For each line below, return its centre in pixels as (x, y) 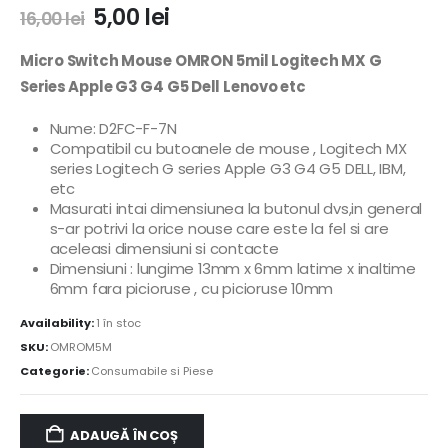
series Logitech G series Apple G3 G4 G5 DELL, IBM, (227, 168)
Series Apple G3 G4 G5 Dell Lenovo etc (163, 86)
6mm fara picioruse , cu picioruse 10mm (191, 288)
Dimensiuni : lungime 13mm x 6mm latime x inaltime (232, 268)
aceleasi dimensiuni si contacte (164, 248)
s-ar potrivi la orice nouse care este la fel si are (219, 228)
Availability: (58, 323)
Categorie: (55, 370)
